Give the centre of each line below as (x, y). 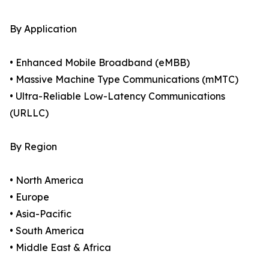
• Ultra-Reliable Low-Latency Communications (117, 96)
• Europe (29, 197)
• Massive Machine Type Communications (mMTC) (124, 80)
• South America (47, 231)
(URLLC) (29, 113)
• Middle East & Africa (60, 248)
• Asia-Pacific (41, 214)
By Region (33, 147)
